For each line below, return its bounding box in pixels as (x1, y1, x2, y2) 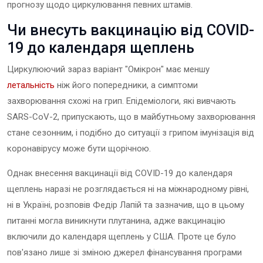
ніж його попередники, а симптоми (55, 79, 198, 90)
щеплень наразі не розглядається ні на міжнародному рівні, (7, 183, 249, 194)
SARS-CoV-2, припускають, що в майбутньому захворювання (7, 111, 255, 122)
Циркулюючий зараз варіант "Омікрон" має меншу (7, 63, 210, 75)
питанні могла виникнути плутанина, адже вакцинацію (7, 215, 225, 226)
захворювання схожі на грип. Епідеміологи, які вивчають (7, 95, 236, 106)
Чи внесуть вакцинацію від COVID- (7, 21, 254, 39)
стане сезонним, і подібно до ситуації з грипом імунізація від (7, 127, 254, 138)
